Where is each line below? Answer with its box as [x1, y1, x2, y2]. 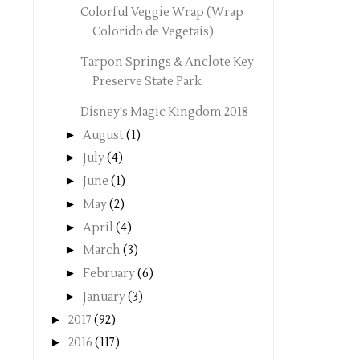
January [83, 288, 125, 305]
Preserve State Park [92, 73, 202, 89]
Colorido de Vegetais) [92, 23, 214, 39]
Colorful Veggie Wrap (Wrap [80, 4, 243, 20]
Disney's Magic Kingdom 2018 [80, 104, 248, 120]
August [83, 127, 124, 143]
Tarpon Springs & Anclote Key [80, 54, 254, 70]
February [83, 266, 135, 281]
